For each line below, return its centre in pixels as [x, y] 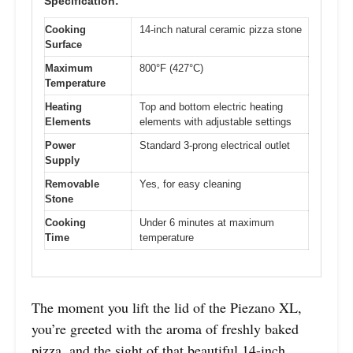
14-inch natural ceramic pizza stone [221, 29]
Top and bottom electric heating [211, 106]
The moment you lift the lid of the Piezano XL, [167, 308]
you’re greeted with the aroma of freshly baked [165, 329]
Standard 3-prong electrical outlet [215, 145]
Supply [62, 160]
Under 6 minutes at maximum [207, 222]
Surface [63, 44]
